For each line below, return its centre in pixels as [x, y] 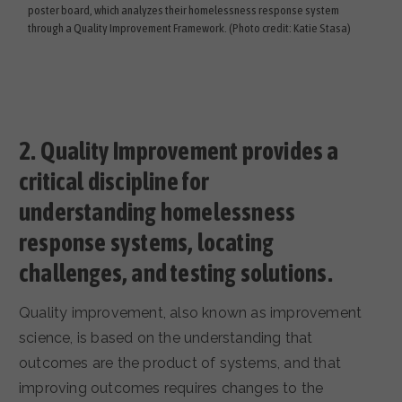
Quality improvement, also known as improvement [191, 313]
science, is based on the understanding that [166, 338]
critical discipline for [114, 181]
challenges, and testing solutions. [176, 273]
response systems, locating [147, 242]
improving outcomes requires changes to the [171, 389]
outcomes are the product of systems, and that [180, 363]
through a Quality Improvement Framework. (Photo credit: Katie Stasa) [189, 28]
